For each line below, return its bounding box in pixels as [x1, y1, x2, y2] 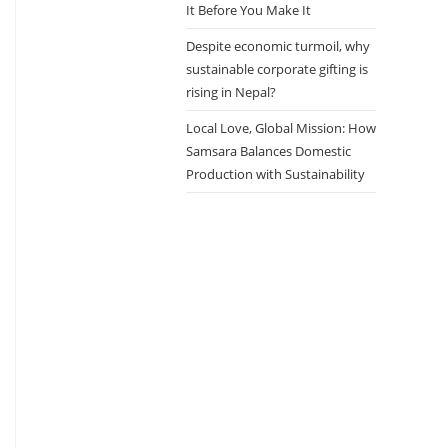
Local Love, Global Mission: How [186, 119, 376, 137]
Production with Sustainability [186, 165, 365, 183]
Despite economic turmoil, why [186, 37, 370, 55]
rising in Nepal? [186, 83, 276, 101]
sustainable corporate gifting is [186, 60, 368, 78]
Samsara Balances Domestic [186, 142, 351, 160]
